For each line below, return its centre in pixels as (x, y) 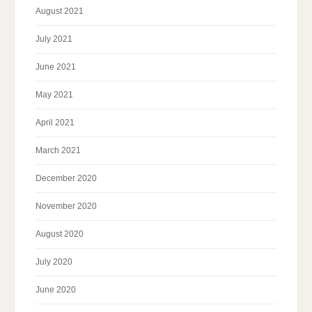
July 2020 (54, 262)
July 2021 (54, 39)
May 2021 (54, 95)
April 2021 (55, 123)
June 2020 (56, 290)
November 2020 (66, 206)
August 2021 (60, 11)
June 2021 (56, 67)
